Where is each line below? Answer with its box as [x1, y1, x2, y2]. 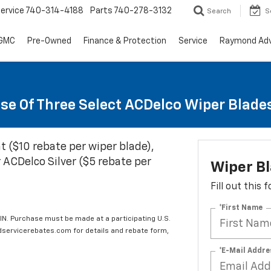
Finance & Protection [83, 37, 166, 46]
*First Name [218, 204, 263, 212]
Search [207, 8, 231, 15]
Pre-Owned [27, 37, 71, 46]
